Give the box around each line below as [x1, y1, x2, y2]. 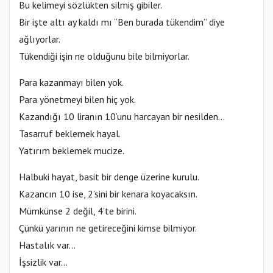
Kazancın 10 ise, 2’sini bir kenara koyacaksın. [19, 187, 197, 200]
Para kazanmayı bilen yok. [19, 76, 124, 88]
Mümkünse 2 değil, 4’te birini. [19, 204, 136, 217]
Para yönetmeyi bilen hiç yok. [19, 93, 136, 105]
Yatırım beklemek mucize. [19, 144, 124, 157]
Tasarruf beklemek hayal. [19, 127, 121, 140]
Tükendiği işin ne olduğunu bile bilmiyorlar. [19, 49, 190, 62]
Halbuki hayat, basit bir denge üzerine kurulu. [19, 170, 199, 183]
